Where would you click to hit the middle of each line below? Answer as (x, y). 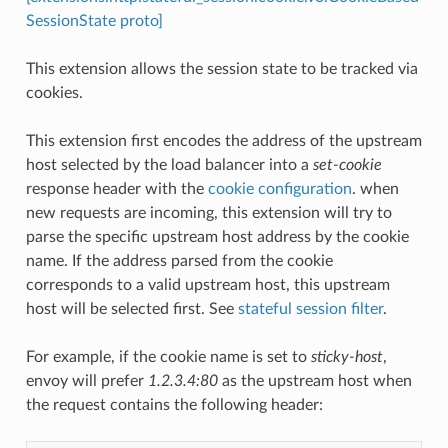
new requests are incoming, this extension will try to (208, 212)
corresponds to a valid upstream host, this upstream (207, 284)
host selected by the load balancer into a (169, 164)
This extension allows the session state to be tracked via (221, 68)
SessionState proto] (94, 20)
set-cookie (347, 164)
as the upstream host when (314, 380)
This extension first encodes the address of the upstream (223, 140)
